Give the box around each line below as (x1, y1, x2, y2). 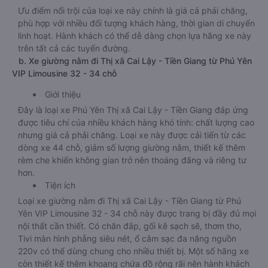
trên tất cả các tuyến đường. (18, 43, 130, 53)
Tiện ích (45, 180, 75, 190)
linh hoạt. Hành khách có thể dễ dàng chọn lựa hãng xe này (18, 31, 251, 41)
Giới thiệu (45, 89, 81, 99)
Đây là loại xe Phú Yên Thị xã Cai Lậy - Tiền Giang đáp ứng (18, 105, 248, 115)
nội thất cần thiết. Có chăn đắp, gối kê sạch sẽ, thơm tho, (18, 221, 242, 231)
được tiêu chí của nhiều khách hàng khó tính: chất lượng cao (18, 117, 254, 127)
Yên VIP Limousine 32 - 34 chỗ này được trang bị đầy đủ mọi (18, 208, 256, 218)
